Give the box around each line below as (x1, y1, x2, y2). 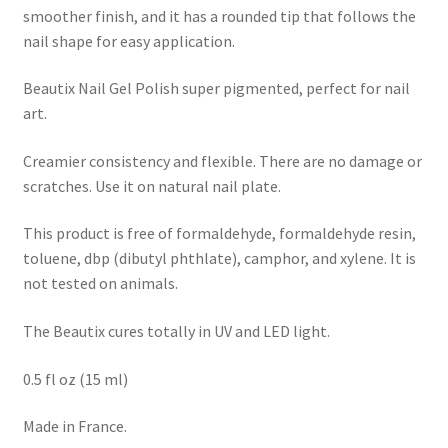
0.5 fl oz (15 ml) (22, 368, 128, 389)
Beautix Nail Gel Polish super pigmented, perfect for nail (22, 78, 410, 99)
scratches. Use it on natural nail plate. (22, 175, 281, 196)
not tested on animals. (22, 273, 178, 294)
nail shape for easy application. (22, 30, 235, 51)
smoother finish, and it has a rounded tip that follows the (22, 5, 416, 26)
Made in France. (22, 416, 127, 437)
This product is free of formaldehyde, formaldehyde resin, (22, 223, 416, 244)
